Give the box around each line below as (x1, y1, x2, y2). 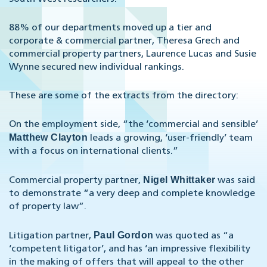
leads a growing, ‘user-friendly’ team (88, 133, 253, 144)
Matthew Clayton (9, 132, 88, 143)
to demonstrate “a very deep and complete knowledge (9, 189, 255, 199)
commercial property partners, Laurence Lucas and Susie (9, 49, 256, 60)
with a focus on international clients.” (9, 147, 178, 157)
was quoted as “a (153, 231, 234, 241)
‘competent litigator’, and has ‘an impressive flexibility (9, 244, 250, 254)
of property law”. (9, 202, 86, 212)
